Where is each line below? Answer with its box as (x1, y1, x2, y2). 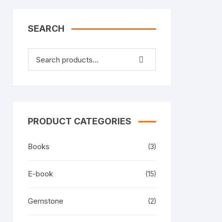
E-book (28, 169, 53, 178)
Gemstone (28, 196, 63, 206)
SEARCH (28, 23, 64, 34)
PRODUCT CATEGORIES (28, 116, 131, 126)
